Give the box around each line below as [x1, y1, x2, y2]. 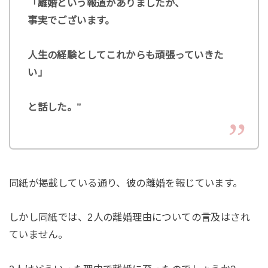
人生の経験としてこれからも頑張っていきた [28, 50, 224, 61]
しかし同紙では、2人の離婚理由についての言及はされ [8, 212, 251, 223]
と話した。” [28, 102, 82, 113]
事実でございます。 [28, 15, 115, 26]
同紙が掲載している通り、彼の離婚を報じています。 [8, 177, 243, 188]
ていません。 [8, 229, 68, 240]
